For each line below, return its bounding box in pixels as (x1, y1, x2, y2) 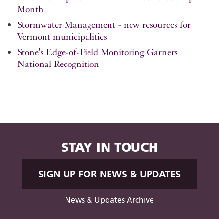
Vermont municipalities (17, 31, 107, 43)
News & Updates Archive (65, 195, 154, 205)
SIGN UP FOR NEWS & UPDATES (38, 168, 181, 180)
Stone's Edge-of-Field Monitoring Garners (17, 46, 178, 58)
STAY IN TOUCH (61, 139, 158, 155)
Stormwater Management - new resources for (17, 19, 191, 31)
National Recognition (17, 58, 99, 70)
